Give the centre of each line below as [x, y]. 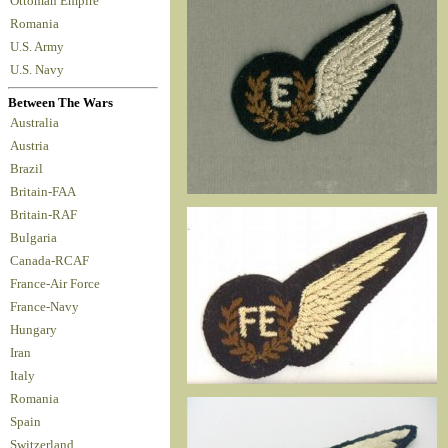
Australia [37, 122]
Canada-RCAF [52, 260]
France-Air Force [58, 283]
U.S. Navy [38, 69]
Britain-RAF [46, 214]
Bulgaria [36, 237]
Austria [32, 145]
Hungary [36, 329]
